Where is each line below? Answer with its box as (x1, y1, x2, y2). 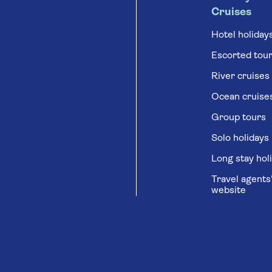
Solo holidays (211, 134, 270, 143)
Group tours (211, 113, 267, 123)
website (211, 186, 246, 195)
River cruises (211, 72, 270, 81)
